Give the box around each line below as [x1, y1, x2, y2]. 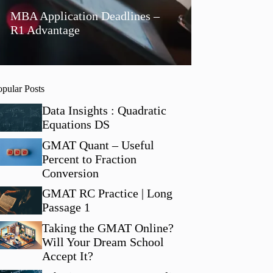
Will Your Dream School [41, 235, 164, 249]
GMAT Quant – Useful [41, 138, 154, 152]
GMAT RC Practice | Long [41, 186, 172, 200]
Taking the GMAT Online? [41, 221, 174, 235]
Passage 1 [41, 200, 90, 214]
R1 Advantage [10, 23, 80, 37]
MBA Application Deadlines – [10, 9, 160, 23]
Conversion [41, 166, 99, 180]
